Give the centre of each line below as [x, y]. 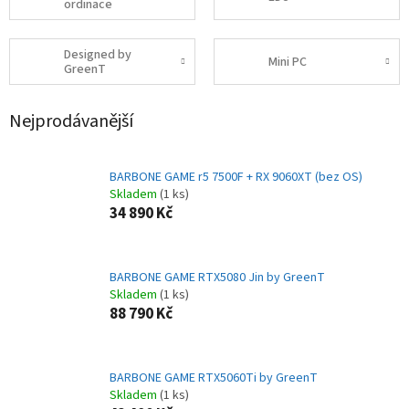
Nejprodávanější [71, 122]
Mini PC [288, 62]
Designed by [98, 54]
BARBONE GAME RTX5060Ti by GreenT [214, 378]
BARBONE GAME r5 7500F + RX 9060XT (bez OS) [236, 178]
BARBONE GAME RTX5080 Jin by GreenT [217, 278]
